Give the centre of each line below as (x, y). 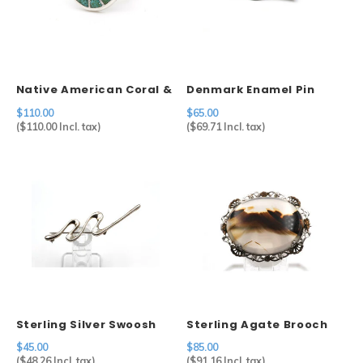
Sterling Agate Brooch (257, 324)
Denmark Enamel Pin (251, 90)
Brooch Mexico (62, 340)
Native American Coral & (94, 90)
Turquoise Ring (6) (74, 105)
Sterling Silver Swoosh (86, 324)
